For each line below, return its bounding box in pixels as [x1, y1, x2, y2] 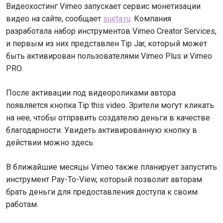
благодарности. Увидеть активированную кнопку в [6, 125, 197, 135]
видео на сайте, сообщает [6, 14, 103, 23]
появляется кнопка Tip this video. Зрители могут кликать [6, 101, 214, 110]
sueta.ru [103, 14, 130, 23]
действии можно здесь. [6, 138, 95, 147]
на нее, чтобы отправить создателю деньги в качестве [6, 113, 210, 122]
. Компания [130, 14, 171, 23]
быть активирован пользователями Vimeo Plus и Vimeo [6, 51, 212, 61]
